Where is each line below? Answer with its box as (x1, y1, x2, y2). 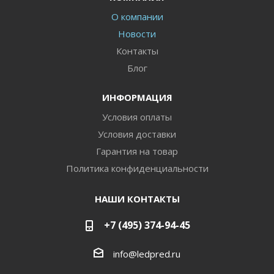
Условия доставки (98, 128, 176, 140)
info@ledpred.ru (113, 247, 180, 260)
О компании (111, 10, 163, 23)
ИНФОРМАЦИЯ (102, 91, 172, 103)
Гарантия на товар (96, 145, 178, 157)
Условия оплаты (102, 111, 172, 123)
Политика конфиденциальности (65, 162, 209, 174)
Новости (118, 28, 156, 40)
